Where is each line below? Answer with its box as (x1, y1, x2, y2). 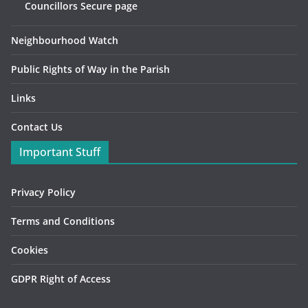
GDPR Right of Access (11, 272, 111, 285)
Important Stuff (19, 144, 100, 159)
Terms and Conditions (11, 214, 115, 228)
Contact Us (11, 120, 63, 133)
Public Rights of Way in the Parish (11, 63, 170, 76)
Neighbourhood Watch (11, 34, 118, 47)
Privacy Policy (11, 186, 76, 199)
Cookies (11, 243, 48, 256)
